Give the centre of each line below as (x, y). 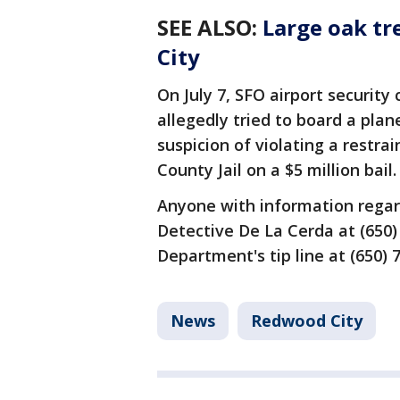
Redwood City (307, 321)
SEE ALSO (204, 27)
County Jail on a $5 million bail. (277, 170)
